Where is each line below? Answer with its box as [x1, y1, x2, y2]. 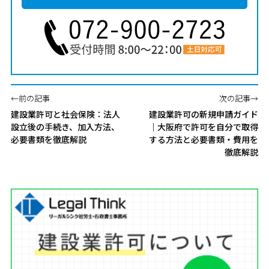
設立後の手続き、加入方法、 [10, 120, 119, 133]
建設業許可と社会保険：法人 [10, 107, 120, 120]
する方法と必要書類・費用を [149, 133, 259, 145]
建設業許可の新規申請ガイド [149, 107, 259, 120]
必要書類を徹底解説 [10, 133, 86, 145]
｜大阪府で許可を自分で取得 [149, 120, 259, 133]
